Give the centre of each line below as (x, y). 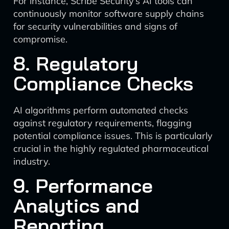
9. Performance (83, 186)
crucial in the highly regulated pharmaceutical (111, 148)
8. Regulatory (76, 63)
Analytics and (76, 205)
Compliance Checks (103, 83)
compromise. (40, 39)
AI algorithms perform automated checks (101, 110)
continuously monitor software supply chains (109, 14)
